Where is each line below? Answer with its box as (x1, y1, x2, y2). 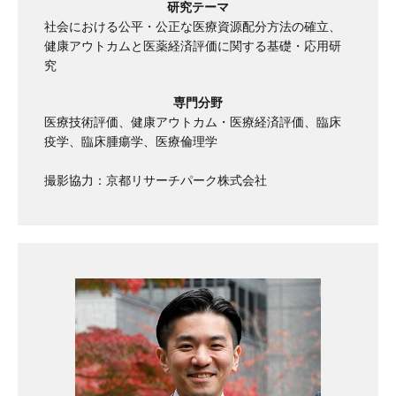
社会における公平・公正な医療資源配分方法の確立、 (44, 19, 341, 34)
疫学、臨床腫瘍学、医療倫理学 (44, 134, 217, 149)
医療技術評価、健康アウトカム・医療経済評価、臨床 (44, 115, 341, 130)
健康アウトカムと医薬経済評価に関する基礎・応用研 (44, 39, 341, 54)
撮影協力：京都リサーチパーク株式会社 (44, 173, 267, 188)
